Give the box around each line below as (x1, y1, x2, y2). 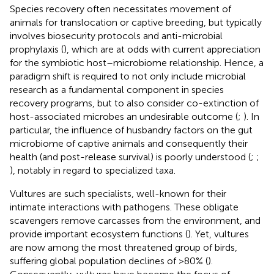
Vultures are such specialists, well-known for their (10, 187, 226, 199)
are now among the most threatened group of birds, (10, 241, 237, 253)
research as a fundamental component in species (10, 83, 224, 95)
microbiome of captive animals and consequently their (10, 137, 248, 149)
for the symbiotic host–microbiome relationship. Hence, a (10, 56, 264, 68)
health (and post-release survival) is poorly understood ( (10, 150, 251, 163)
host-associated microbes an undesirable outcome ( (10, 110, 238, 122)
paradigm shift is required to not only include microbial (10, 70, 246, 82)
